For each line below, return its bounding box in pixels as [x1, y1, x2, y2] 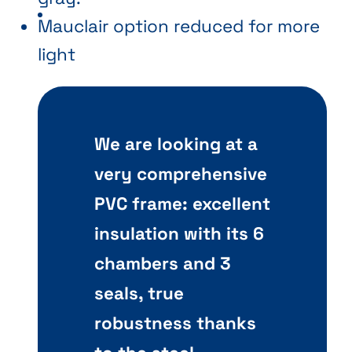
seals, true [94, 281, 184, 305]
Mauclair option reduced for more [38, 14, 320, 38]
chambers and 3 [94, 251, 231, 275]
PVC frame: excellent [94, 192, 270, 215]
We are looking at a [94, 132, 258, 156]
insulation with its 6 [94, 222, 264, 245]
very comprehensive [94, 162, 267, 185]
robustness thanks [94, 311, 256, 335]
